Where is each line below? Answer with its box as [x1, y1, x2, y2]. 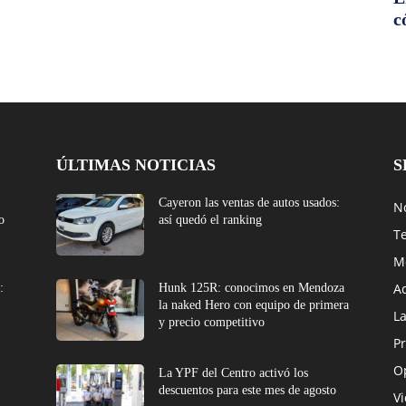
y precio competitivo [159, 315, 266, 330]
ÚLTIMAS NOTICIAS [56, 156, 216, 175]
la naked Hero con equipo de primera [159, 298, 350, 313]
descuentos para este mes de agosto [159, 383, 337, 398]
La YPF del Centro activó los [159, 366, 309, 381]
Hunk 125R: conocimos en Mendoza [159, 281, 345, 295]
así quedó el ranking [159, 213, 263, 227]
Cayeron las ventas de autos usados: [159, 196, 341, 210]
